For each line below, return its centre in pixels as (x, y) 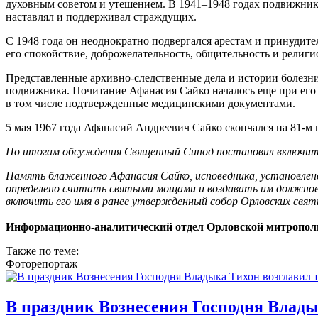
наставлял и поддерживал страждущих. (101, 16)
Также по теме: (44, 251)
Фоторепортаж (42, 263)
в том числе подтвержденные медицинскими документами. (150, 103)
